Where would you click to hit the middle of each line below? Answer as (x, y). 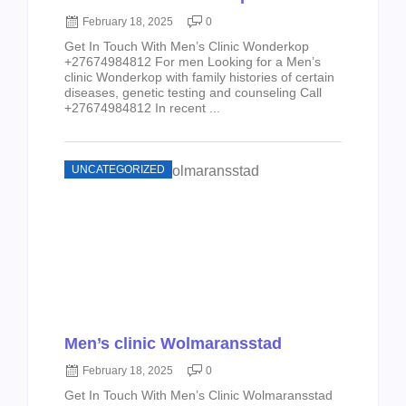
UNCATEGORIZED (118, 170)
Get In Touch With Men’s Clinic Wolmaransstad (198, 396)
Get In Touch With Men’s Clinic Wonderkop (187, 47)
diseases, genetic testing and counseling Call (193, 93)
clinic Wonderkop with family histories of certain (199, 77)
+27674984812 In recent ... (142, 108)
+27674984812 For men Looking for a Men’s (193, 62)
